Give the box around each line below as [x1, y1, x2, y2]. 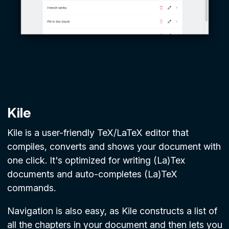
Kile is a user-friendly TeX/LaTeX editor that [7, 127, 189, 139]
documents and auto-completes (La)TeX [7, 169, 177, 180]
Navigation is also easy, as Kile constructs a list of [7, 205, 217, 217]
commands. [7, 182, 56, 194]
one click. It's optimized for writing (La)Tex [7, 155, 185, 166]
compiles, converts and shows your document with [7, 141, 221, 152]
